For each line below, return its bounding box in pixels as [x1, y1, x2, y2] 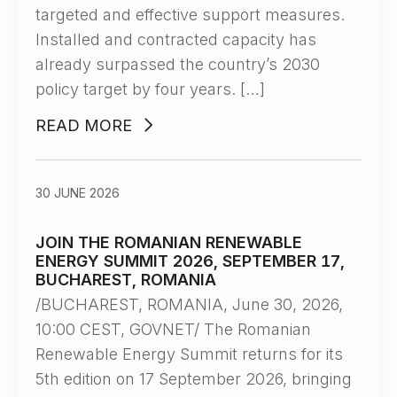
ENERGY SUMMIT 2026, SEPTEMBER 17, [35, 252, 345, 270]
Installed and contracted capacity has [35, 30, 316, 49]
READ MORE [35, 116, 132, 135]
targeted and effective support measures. [35, 5, 345, 24]
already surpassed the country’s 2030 [35, 55, 320, 74]
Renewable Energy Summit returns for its [35, 345, 343, 363]
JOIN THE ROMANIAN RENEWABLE [35, 233, 302, 252]
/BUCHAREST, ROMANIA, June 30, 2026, [35, 295, 343, 314]
